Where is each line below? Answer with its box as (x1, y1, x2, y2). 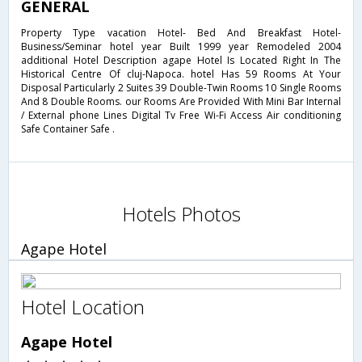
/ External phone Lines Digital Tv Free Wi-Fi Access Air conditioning (21, 107, 341, 122)
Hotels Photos (121, 200, 241, 227)
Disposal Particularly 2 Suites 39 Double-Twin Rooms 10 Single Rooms (21, 80, 341, 95)
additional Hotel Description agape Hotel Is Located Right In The (21, 53, 341, 67)
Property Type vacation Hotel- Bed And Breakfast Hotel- (21, 25, 341, 40)
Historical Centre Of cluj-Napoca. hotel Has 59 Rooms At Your (21, 66, 341, 81)
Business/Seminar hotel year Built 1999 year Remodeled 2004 (21, 39, 341, 53)
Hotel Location (21, 293, 145, 320)
